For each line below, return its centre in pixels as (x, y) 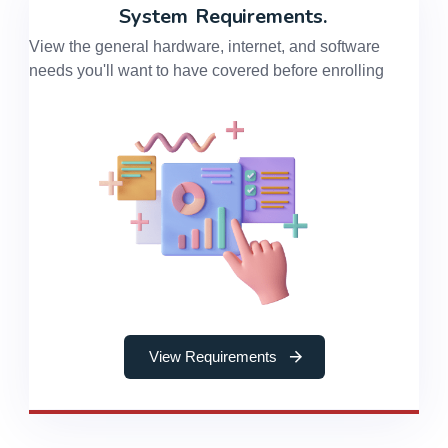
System (155, 17)
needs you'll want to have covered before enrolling (206, 71)
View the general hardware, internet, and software (204, 47)
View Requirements (212, 356)
